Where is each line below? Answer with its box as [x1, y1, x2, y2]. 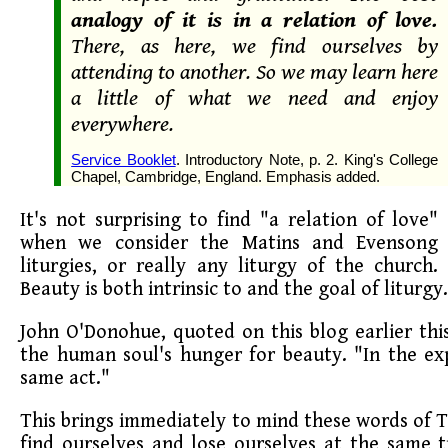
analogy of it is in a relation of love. [71, 7, 439, 34]
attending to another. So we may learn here [71, 59, 439, 86]
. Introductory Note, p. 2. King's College [175, 152, 439, 169]
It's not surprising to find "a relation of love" [20, 208, 439, 232]
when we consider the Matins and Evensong [20, 231, 439, 255]
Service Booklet [71, 152, 176, 169]
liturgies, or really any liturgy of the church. [20, 254, 439, 278]
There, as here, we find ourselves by [71, 33, 439, 60]
